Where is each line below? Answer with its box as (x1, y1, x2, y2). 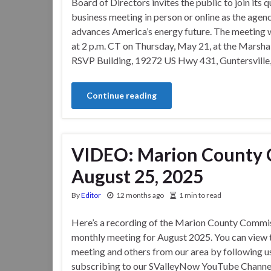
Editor (81, 190, 101, 200)
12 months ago (116, 190, 164, 200)
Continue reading (87, 90, 157, 100)
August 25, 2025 (71, 165, 203, 187)
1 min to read (179, 190, 221, 200)
